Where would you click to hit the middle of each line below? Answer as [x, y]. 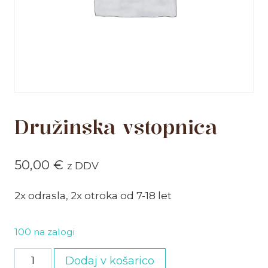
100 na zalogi [45, 232]
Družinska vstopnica [116, 127]
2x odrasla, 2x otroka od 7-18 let [93, 195]
